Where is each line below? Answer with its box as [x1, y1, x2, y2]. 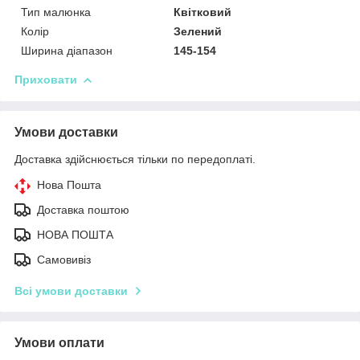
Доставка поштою [37, 202, 129, 216]
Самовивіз [37, 252, 91, 266]
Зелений [174, 24, 223, 38]
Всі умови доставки [14, 284, 128, 297]
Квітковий [174, 5, 232, 18]
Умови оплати [14, 335, 104, 350]
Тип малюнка [21, 5, 91, 18]
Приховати [14, 72, 77, 86]
